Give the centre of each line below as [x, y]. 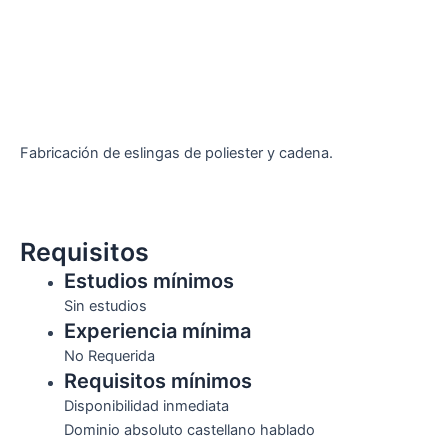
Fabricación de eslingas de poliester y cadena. [176, 152]
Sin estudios [105, 305]
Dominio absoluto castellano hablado [189, 429]
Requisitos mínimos [157, 380]
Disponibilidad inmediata [146, 405]
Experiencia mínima [157, 330]
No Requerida [109, 355]
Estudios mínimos [148, 280]
